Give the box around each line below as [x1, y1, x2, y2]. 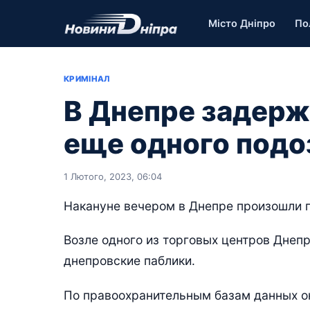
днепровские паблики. [64, 253, 195, 268]
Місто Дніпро [208, 17, 276, 30]
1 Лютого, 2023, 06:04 [64, 171, 162, 182]
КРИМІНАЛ [64, 74, 110, 84]
